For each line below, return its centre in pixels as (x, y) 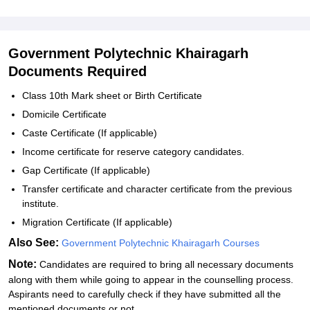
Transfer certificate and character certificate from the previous (157, 189)
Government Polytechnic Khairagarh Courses (161, 243)
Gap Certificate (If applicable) (86, 170)
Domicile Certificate (64, 114)
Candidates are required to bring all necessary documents (165, 264)
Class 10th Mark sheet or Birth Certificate (112, 95)
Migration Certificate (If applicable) (97, 222)
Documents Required (77, 71)
